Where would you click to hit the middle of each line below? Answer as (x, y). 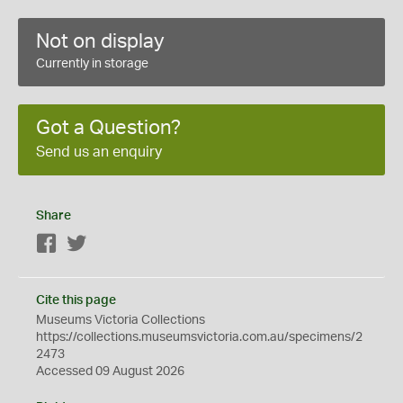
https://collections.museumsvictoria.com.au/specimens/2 (199, 337)
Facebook (86, 245)
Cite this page (76, 300)
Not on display (100, 41)
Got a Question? (108, 128)
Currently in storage (92, 64)
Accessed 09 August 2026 (110, 372)
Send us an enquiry (99, 152)
